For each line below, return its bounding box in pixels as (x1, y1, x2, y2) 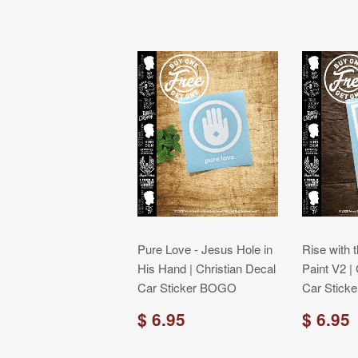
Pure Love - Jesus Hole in (137, 241, 272, 257)
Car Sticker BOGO (137, 279, 237, 296)
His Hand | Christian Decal (137, 260, 276, 276)
